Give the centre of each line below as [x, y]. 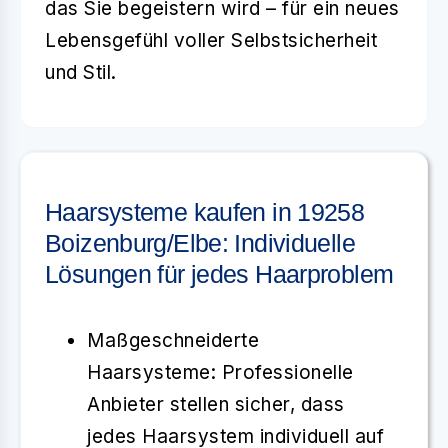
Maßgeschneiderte [173, 340]
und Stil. [81, 72]
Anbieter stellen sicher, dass [216, 404]
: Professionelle [282, 372]
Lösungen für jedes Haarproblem [219, 273]
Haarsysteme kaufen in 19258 [205, 211]
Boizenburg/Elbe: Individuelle [200, 242]
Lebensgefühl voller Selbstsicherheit [211, 40]
